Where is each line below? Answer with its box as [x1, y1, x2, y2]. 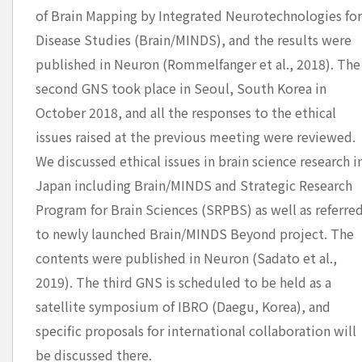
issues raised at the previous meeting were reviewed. [36, 127, 356, 146]
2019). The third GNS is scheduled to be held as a [36, 272, 332, 292]
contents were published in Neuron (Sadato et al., [36, 248, 338, 267]
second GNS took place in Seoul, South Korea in [36, 78, 327, 98]
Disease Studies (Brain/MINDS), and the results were [36, 30, 352, 49]
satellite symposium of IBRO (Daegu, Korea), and [36, 297, 331, 316]
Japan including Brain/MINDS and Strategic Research [36, 175, 353, 195]
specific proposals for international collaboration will [36, 321, 357, 340]
